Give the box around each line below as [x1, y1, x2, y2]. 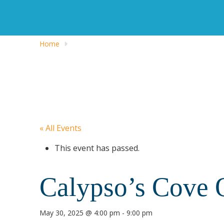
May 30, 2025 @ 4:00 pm [39, 208, 120, 218]
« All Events [39, 122, 82, 134]
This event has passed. [54, 142, 140, 153]
